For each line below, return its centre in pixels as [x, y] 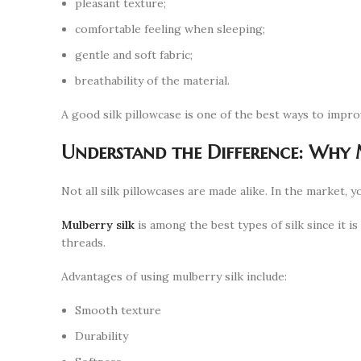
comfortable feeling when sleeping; [170, 29]
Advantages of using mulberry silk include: [174, 277]
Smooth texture [118, 311]
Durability [102, 336]
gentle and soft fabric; [134, 55]
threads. [83, 243]
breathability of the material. [152, 81]
